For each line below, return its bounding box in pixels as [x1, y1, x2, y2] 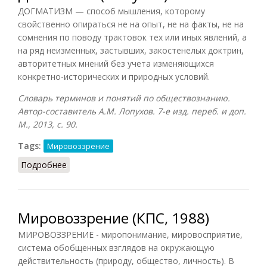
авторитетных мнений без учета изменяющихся [18, 57, 214, 69]
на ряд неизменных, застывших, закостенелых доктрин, [18, 44, 244, 56]
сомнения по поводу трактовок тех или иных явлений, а [18, 31, 247, 43]
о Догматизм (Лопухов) [67, 159, 162, 170]
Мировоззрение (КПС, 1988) [18, 207, 209, 228]
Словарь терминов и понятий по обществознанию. [18, 92, 230, 104]
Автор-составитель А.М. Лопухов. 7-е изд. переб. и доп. [18, 105, 246, 117]
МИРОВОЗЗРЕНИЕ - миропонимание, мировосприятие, [18, 228, 243, 240]
